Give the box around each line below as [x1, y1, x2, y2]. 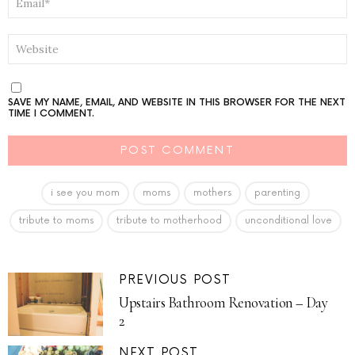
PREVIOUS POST [119, 273, 231, 288]
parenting [254, 187, 300, 200]
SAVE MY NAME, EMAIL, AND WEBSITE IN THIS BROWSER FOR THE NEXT [8, 97, 345, 109]
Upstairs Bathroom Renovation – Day [119, 293, 328, 311]
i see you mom [51, 187, 120, 200]
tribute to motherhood [116, 215, 222, 227]
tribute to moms [19, 215, 94, 227]
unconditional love [245, 215, 332, 227]
